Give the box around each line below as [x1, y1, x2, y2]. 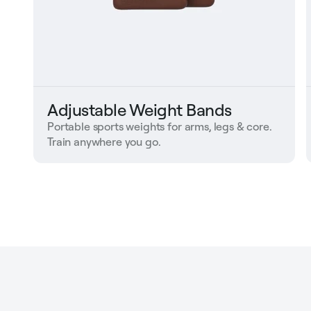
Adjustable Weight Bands [47, 99, 232, 121]
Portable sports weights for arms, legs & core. [47, 119, 272, 134]
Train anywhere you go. [47, 135, 161, 149]
